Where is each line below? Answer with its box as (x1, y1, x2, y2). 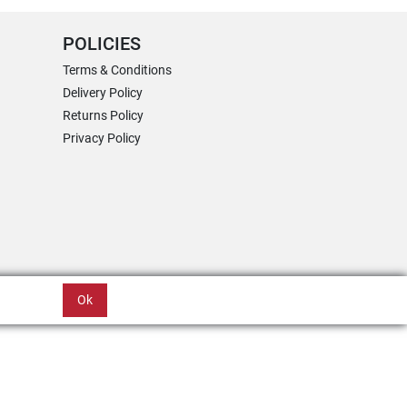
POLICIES (63, 34, 141, 55)
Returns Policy (63, 108, 144, 123)
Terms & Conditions (63, 63, 172, 77)
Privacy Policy (63, 131, 141, 145)
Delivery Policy (63, 85, 143, 100)
